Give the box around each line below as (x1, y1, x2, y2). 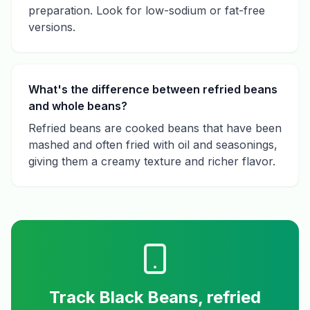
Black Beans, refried (99, 287, 261, 307)
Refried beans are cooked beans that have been (28, 121, 282, 135)
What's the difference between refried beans (28, 82, 277, 96)
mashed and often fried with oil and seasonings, (28, 138, 277, 152)
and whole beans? (28, 99, 127, 113)
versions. (28, 20, 75, 34)
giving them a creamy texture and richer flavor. (28, 154, 275, 168)
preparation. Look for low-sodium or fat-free (28, 3, 265, 17)
